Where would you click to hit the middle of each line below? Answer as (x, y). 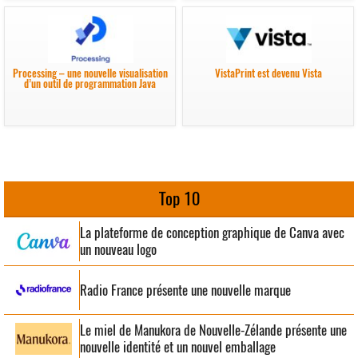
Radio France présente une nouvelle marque (185, 290)
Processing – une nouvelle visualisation (90, 73)
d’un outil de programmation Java (90, 83)
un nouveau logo (118, 250)
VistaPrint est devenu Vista (268, 73)
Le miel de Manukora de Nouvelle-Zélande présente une (213, 330)
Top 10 (179, 199)
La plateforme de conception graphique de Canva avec (212, 233)
